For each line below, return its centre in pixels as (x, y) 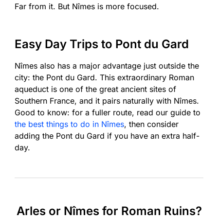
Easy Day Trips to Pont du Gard (102, 44)
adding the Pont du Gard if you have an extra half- (107, 136)
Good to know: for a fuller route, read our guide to (108, 112)
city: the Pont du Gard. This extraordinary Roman (104, 77)
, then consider (151, 124)
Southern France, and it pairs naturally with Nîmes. (107, 100)
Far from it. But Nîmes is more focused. (87, 6)
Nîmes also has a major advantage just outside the (107, 65)
